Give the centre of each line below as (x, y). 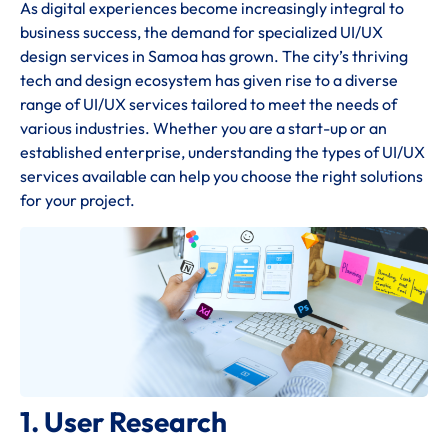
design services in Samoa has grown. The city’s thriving (214, 56)
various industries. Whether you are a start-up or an (203, 128)
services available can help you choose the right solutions (221, 176)
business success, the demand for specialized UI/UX (201, 32)
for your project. (77, 200)
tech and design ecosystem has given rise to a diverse (209, 80)
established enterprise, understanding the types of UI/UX (222, 152)
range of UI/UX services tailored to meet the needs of (208, 104)
